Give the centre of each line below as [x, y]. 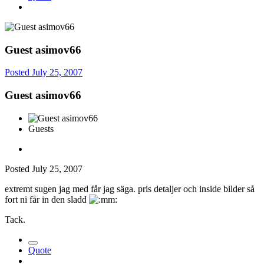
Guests [41, 128]
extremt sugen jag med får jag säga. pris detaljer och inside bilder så [130, 189]
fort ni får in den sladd [47, 199]
